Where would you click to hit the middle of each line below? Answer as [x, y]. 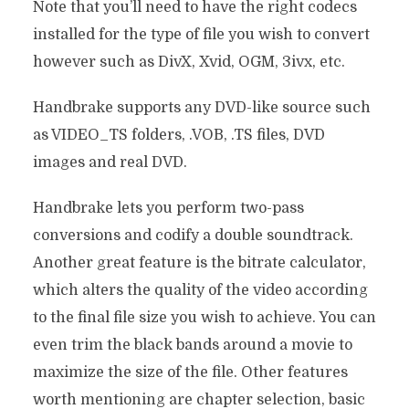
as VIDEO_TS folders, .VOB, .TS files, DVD [178, 135]
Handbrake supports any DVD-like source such [201, 108]
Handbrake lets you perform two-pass [168, 208]
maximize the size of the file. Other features [190, 372]
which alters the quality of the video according [200, 290]
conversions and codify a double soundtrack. [193, 236]
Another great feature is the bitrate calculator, [199, 263]
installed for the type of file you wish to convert [201, 35]
